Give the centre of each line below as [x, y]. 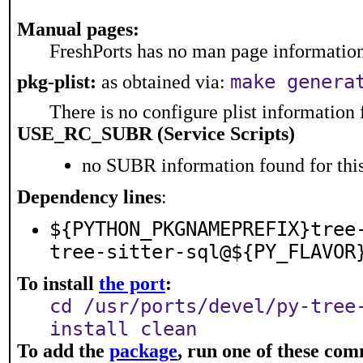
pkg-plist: [57, 82]
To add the [63, 351]
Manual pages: [78, 29]
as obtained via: [163, 82]
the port [132, 284]
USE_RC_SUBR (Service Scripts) [156, 134]
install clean [123, 329]
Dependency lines [89, 197]
